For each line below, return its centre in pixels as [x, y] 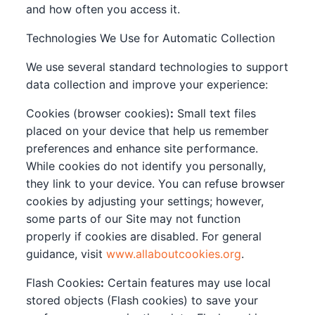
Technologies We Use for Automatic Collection [151, 38]
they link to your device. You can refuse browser [156, 184]
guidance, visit [66, 254]
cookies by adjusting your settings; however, [145, 201]
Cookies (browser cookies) [98, 113]
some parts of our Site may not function [134, 219]
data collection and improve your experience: [147, 84]
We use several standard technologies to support [157, 67]
